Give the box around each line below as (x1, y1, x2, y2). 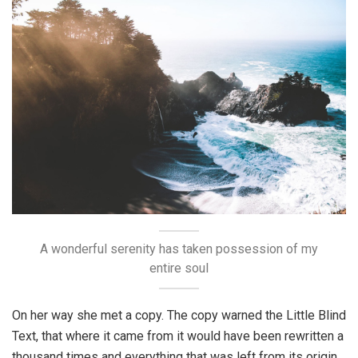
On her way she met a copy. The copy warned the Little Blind (12, 307, 346, 323)
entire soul (149, 260, 209, 276)
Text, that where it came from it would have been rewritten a (12, 328, 344, 344)
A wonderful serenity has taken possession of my (40, 241, 318, 257)
